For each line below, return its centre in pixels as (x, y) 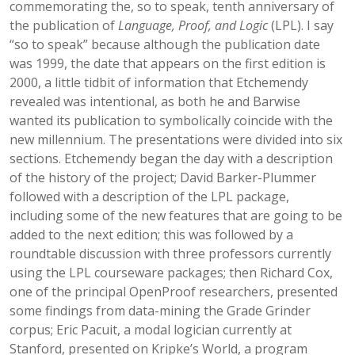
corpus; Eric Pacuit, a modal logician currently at (151, 330)
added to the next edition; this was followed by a (151, 235)
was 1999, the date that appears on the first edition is (168, 63)
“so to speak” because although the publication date (165, 44)
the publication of (64, 25)
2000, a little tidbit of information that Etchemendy (159, 82)
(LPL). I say (301, 25)
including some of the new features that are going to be (176, 216)
